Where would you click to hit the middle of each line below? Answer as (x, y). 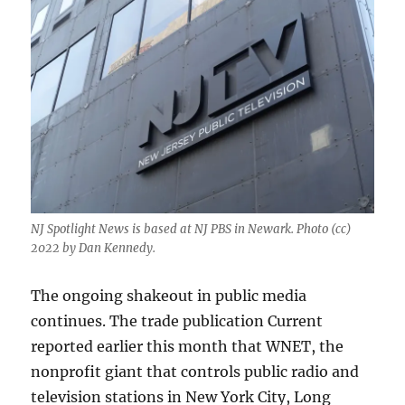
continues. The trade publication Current (177, 320)
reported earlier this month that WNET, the (188, 346)
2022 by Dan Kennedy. (94, 248)
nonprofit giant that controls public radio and (195, 371)
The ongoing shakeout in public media (169, 295)
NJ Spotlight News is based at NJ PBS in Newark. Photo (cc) (192, 229)
